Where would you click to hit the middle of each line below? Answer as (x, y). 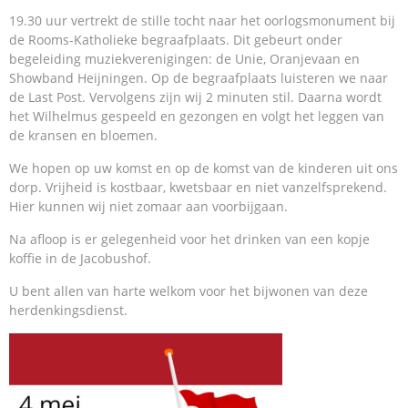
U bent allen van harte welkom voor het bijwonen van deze (189, 291)
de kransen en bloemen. (83, 135)
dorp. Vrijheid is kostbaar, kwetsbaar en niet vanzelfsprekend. (198, 187)
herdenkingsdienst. (68, 310)
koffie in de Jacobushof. (80, 258)
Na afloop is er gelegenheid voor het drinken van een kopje (189, 239)
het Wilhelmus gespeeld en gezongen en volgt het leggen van (197, 116)
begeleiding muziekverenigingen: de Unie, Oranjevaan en (184, 59)
